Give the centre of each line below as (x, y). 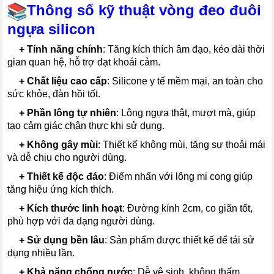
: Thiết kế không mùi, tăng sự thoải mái (182, 144)
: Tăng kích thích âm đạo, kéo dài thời (184, 49)
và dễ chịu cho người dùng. (67, 157)
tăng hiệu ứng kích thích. (61, 189)
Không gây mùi (63, 144)
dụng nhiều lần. (41, 253)
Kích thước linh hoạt (75, 208)
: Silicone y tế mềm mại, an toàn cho (185, 81)
